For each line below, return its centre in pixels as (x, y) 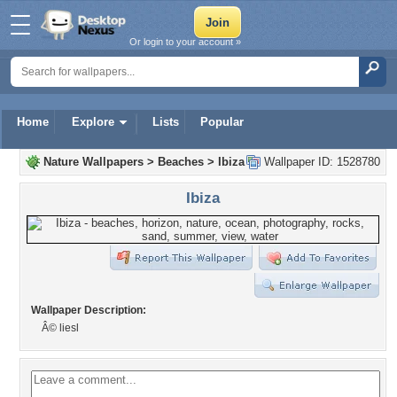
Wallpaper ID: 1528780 (320, 162)
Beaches (181, 162)
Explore (93, 122)
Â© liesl (60, 328)
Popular (222, 122)
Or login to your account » (185, 42)
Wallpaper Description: (89, 310)
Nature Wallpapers (93, 162)
